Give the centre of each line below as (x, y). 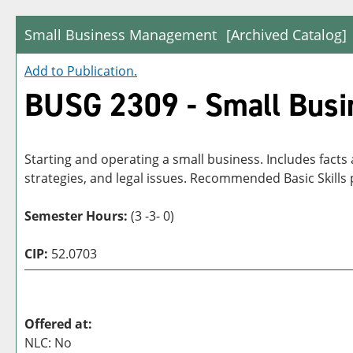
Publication (100, 71)
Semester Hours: (78, 216)
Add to (46, 71)
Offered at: (58, 324)
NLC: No (48, 343)
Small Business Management (121, 35)
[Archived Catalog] (286, 35)
